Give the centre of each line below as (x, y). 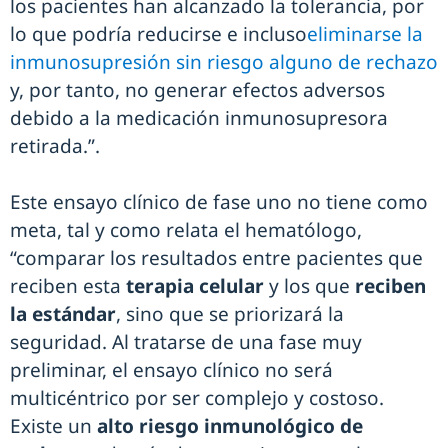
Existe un (51, 426)
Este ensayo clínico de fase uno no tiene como (219, 202)
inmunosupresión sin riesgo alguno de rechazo (224, 62)
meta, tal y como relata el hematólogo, (186, 230)
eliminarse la (365, 34)
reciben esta (68, 286)
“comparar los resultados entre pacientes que (216, 258)
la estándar (63, 314)
